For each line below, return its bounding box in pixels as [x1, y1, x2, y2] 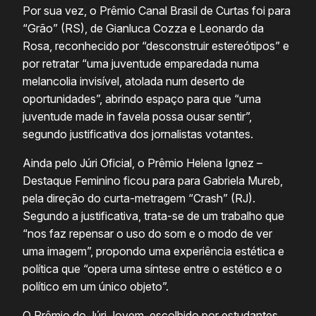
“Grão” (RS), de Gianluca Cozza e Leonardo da [23, 21, 264, 36]
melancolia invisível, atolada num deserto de [23, 74, 245, 89]
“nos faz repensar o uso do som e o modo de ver [23, 226, 272, 241]
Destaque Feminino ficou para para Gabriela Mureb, [23, 174, 283, 188]
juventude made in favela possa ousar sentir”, [23, 109, 252, 124]
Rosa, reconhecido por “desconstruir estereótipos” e [23, 39, 289, 54]
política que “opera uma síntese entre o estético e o [23, 262, 282, 276]
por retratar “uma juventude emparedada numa [23, 56, 259, 71]
